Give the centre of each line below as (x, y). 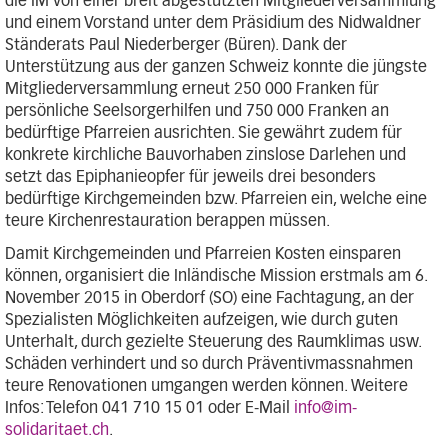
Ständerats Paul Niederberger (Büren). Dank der (176, 45)
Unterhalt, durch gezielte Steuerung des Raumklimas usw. (213, 342)
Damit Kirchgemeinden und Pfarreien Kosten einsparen (203, 254)
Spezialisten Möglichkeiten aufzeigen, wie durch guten (201, 320)
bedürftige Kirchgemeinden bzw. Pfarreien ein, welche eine (216, 199)
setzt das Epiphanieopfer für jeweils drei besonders (190, 177)
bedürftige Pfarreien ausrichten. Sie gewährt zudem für (203, 133)
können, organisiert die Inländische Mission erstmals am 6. (216, 276)
